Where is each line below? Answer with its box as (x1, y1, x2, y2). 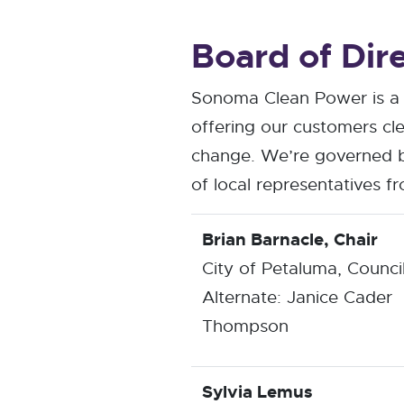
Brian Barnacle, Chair (202, 228, 378, 251)
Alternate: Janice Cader (202, 286, 392, 308)
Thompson (202, 315, 289, 337)
